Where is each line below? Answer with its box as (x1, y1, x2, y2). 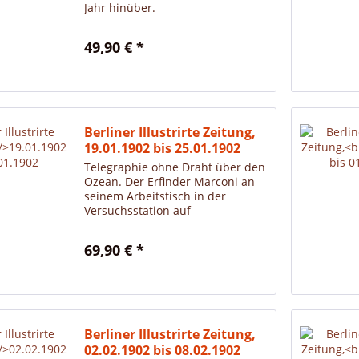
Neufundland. (84, 216, 160, 232)
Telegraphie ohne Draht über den (84, 159, 266, 175)
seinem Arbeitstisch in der (84, 188, 227, 204)
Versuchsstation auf (84, 202, 192, 218)
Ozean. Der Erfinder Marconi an (84, 173, 256, 189)
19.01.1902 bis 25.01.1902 (84, 139, 241, 157)
